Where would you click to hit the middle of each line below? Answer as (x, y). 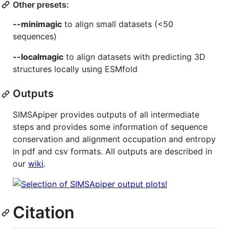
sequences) (35, 37)
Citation (44, 213)
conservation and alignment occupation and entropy (114, 139)
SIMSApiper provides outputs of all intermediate (106, 115)
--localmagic (38, 57)
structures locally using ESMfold (75, 69)
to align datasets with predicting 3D (134, 57)
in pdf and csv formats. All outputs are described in (112, 152)
